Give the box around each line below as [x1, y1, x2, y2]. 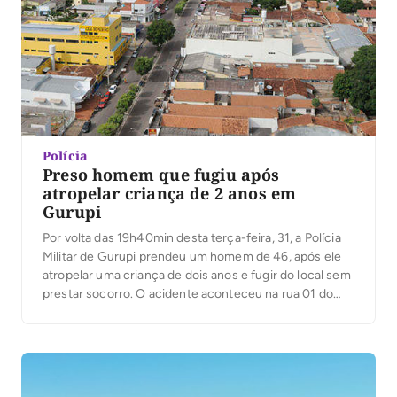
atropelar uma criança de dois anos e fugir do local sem [43, 267, 351, 283]
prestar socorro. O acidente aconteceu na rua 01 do [43, 285, 333, 301]
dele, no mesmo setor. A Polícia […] [43, 323, 237, 339]
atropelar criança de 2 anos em [43, 182, 297, 204]
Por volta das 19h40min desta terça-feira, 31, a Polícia [43, 230, 341, 245]
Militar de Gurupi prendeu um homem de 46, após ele [43, 248, 341, 264]
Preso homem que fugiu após [43, 163, 280, 185]
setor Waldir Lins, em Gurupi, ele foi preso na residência [43, 304, 354, 320]
